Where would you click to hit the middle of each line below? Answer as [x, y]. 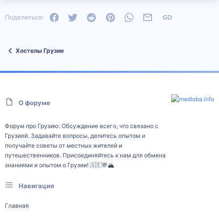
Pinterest [129, 16]
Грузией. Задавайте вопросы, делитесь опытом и [75, 136]
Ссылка [184, 16]
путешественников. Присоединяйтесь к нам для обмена [85, 155]
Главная [17, 205]
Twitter [88, 16]
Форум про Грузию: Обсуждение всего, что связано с [82, 126]
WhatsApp [149, 16]
